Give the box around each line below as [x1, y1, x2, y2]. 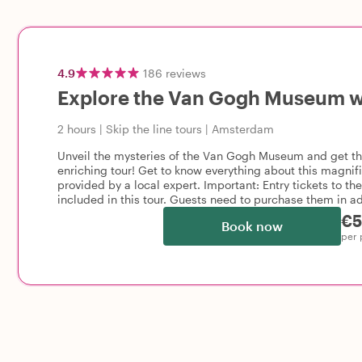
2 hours [57, 122, 96, 136]
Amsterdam [212, 122, 274, 136]
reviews [166, 65, 206, 80]
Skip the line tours [106, 122, 202, 136]
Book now [221, 218, 283, 234]
